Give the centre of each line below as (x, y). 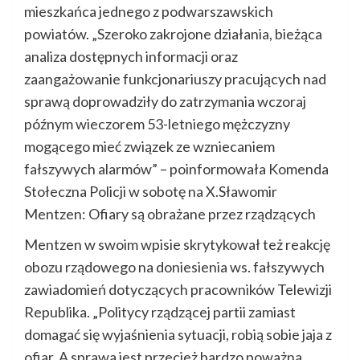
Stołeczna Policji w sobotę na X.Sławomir (151, 192)
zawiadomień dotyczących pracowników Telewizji (178, 290)
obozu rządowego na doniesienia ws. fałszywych (174, 267)
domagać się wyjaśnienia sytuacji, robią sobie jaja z (178, 335)
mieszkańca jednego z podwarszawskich (149, 12)
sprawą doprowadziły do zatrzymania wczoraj (165, 102)
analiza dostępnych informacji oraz (131, 57)
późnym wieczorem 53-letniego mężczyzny (157, 124)
